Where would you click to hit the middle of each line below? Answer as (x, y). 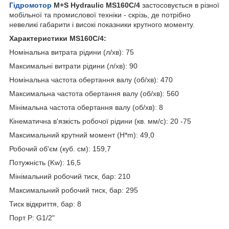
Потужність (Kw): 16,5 (45, 162)
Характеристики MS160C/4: (58, 38)
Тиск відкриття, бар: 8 (45, 204)
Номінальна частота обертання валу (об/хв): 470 (91, 79)
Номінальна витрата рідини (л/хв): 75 (72, 52)
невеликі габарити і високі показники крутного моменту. (102, 24)
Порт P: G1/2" (32, 217)
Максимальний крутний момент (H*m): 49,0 (82, 135)
